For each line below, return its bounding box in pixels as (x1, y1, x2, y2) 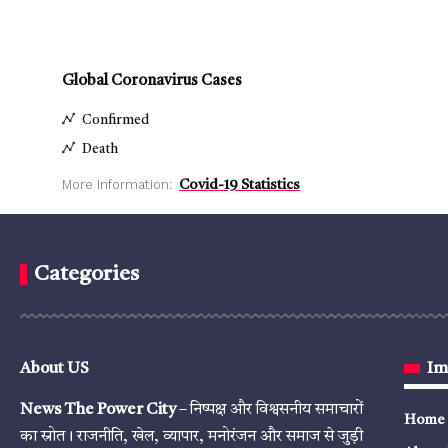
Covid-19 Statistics (179, 178, 300, 193)
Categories (34, 264, 139, 286)
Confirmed (82, 113, 149, 127)
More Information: (62, 177, 172, 193)
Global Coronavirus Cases (62, 74, 242, 90)
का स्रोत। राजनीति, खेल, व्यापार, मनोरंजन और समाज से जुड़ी (20, 429, 363, 446)
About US (20, 361, 89, 378)
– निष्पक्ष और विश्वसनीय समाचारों (176, 402, 363, 419)
